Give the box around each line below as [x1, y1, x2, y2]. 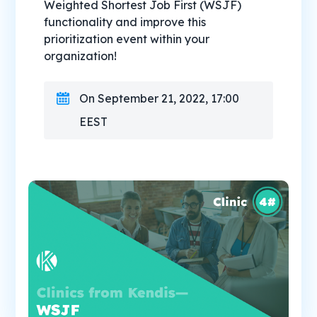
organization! [44, 49, 117, 64]
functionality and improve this [44, 15, 207, 30]
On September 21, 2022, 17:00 [79, 91, 240, 106]
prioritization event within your [44, 32, 210, 47]
